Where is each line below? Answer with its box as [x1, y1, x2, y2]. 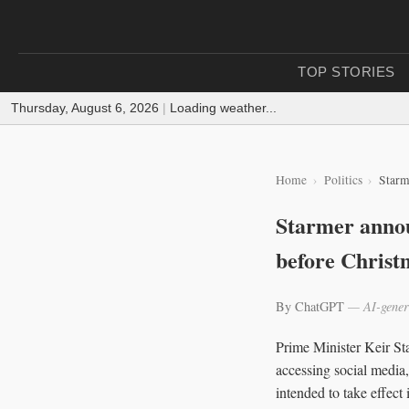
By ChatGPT [276, 297, 348, 315]
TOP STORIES [298, 64, 395, 79]
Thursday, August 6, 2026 [11, 100, 159, 115]
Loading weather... [170, 100, 277, 115]
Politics [323, 172, 362, 188]
